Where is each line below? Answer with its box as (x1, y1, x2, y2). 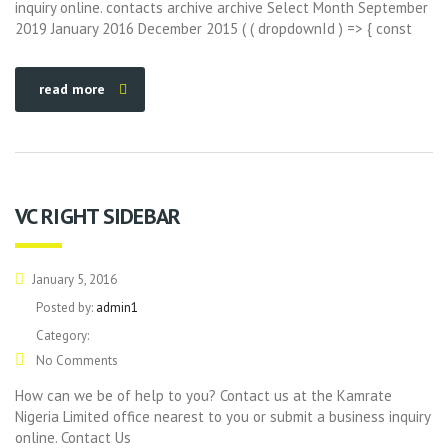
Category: (36, 327, 89, 344)
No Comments (33, 352, 118, 369)
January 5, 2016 (29, 271, 117, 288)
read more (39, 80, 105, 98)
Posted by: (36, 299, 96, 316)
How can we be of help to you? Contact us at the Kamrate (15, 386, 392, 405)
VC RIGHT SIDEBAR (15, 202, 180, 230)
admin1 (96, 299, 138, 316)
